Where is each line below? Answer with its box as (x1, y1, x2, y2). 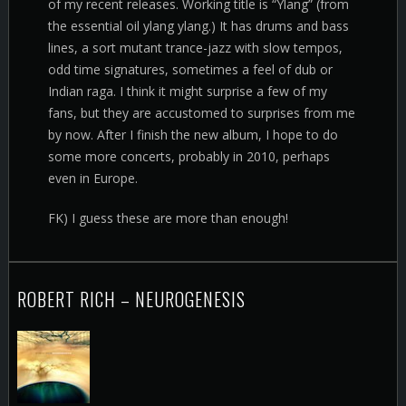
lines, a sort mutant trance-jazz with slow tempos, (48, 39, 343, 56)
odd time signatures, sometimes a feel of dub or (48, 61, 333, 78)
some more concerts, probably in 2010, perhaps (48, 148, 330, 165)
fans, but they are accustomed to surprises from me (48, 104, 355, 121)
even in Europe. (48, 169, 138, 187)
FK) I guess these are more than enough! (48, 209, 288, 227)
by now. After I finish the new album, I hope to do (48, 126, 338, 143)
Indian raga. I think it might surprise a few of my (48, 82, 327, 100)
